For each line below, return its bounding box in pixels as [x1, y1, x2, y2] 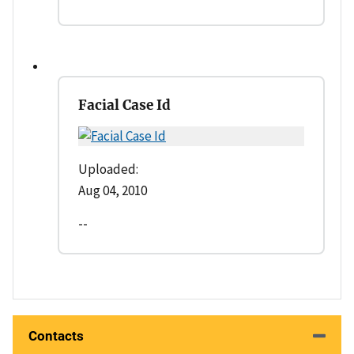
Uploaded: [78, 160, 138, 179]
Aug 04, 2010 [78, 182, 147, 200]
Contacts [28, 328, 84, 345]
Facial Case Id [78, 96, 171, 115]
